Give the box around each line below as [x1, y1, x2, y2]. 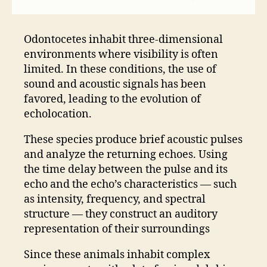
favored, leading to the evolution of [24, 92, 201, 107]
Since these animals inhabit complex [24, 248, 210, 262]
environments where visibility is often [24, 48, 218, 62]
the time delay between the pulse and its [24, 163, 228, 177]
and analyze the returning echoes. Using [24, 148, 228, 162]
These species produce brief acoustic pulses [24, 133, 243, 147]
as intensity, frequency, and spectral [24, 193, 206, 207]
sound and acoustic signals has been [24, 77, 206, 92]
